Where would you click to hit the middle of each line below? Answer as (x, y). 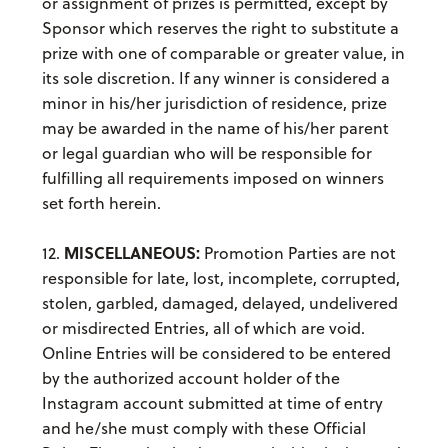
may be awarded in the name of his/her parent (215, 128)
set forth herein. (101, 203)
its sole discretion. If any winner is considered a (215, 78)
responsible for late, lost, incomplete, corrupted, (220, 278)
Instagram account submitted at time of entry (212, 403)
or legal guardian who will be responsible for (206, 153)
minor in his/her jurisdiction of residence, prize (214, 103)
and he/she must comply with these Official (203, 428)
